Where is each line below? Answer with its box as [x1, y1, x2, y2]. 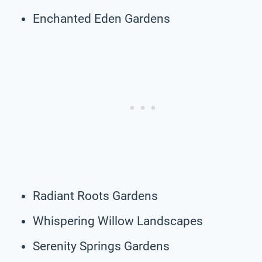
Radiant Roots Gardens [33, 188, 158, 203]
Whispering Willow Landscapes [33, 213, 203, 228]
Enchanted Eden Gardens [33, 11, 170, 26]
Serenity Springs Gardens [33, 239, 170, 253]
